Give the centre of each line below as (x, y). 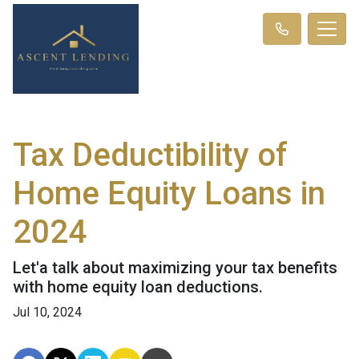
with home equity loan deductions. (138, 286)
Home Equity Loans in (169, 193)
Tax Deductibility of (150, 155)
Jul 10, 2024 (47, 312)
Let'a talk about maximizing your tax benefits (175, 267)
